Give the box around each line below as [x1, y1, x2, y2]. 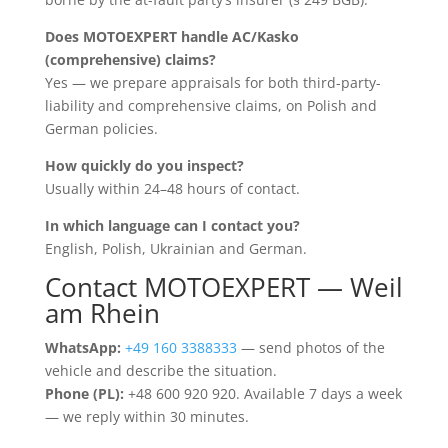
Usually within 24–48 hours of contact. [44, 178, 300, 198]
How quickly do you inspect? [44, 155, 244, 175]
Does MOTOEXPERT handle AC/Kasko [44, 26, 299, 46]
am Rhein [44, 294, 160, 331]
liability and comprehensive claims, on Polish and [44, 95, 377, 115]
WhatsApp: [44, 337, 121, 357]
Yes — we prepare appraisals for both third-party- [44, 72, 381, 92]
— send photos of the [236, 337, 385, 357]
